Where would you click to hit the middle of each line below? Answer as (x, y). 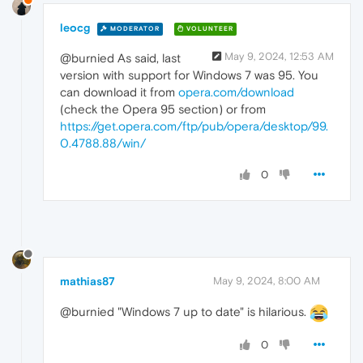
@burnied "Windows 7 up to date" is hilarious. (185, 311)
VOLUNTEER (209, 28)
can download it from (119, 92)
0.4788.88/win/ (103, 143)
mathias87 (88, 281)
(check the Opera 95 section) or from (163, 109)
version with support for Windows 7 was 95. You (189, 75)
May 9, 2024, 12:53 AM (279, 57)
